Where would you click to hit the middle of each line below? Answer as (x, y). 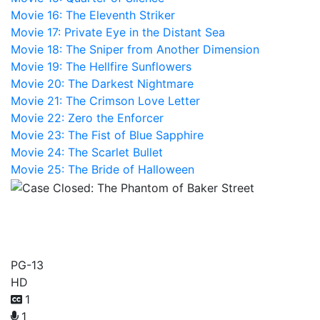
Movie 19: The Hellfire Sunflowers (101, 66)
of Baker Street (92, 236)
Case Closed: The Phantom (158, 209)
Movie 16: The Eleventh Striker (93, 15)
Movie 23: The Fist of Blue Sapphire (107, 135)
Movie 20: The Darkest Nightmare (102, 84)
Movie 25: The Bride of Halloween (102, 169)
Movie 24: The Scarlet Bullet (87, 152)
